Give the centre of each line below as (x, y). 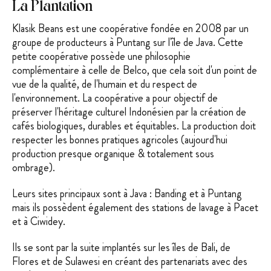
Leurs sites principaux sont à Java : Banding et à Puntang (127, 193)
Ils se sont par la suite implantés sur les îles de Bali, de (121, 247)
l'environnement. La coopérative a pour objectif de (115, 98)
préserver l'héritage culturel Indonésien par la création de (129, 112)
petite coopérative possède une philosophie (101, 56)
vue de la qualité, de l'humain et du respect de (105, 84)
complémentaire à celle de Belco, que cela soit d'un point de (135, 70)
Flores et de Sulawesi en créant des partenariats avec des (130, 261)
